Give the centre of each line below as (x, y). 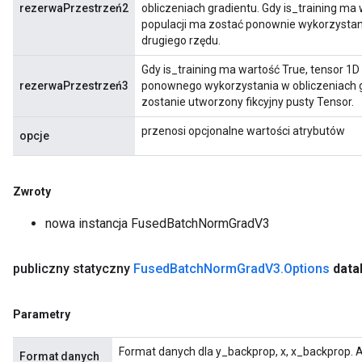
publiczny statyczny (73, 269)
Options (307, 269)
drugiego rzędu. (181, 40)
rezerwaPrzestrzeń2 (74, 8)
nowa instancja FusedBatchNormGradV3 (158, 223)
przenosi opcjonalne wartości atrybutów (243, 131)
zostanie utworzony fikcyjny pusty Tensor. (248, 102)
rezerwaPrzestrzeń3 (74, 86)
